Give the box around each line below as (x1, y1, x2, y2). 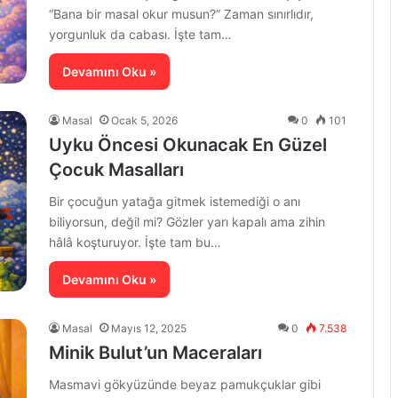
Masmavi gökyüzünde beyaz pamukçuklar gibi (49, 377, 321, 393)
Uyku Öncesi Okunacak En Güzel (49, 134, 327, 156)
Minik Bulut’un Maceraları (49, 342, 262, 364)
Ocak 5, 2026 (111, 114, 178, 128)
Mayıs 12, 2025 (111, 322, 187, 336)
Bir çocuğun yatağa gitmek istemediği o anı (49, 194, 300, 210)
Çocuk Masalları (49, 159, 184, 181)
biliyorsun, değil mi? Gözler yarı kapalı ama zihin (49, 214, 325, 230)
